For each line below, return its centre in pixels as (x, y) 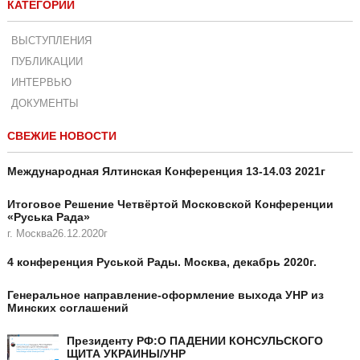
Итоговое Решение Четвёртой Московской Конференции (170, 205)
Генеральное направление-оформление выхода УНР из (165, 295)
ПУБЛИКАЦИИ (47, 62)
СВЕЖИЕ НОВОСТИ (61, 136)
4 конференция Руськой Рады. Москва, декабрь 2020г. (162, 262)
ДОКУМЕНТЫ (45, 104)
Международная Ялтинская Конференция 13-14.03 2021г (166, 172)
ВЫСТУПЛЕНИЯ (51, 41)
